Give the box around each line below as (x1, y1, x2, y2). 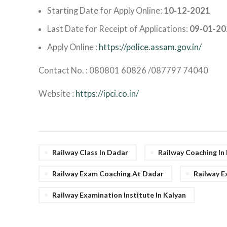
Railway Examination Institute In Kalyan (52, 191, 186, 199)
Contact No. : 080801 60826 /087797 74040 (39, 65, 208, 75)
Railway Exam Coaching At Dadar (52, 169, 164, 178)
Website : (39, 89, 75, 99)
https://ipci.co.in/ (75, 89, 139, 99)
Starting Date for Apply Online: (47, 6, 164, 16)
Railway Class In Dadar (52, 148, 128, 157)
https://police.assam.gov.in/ (99, 42, 202, 52)
